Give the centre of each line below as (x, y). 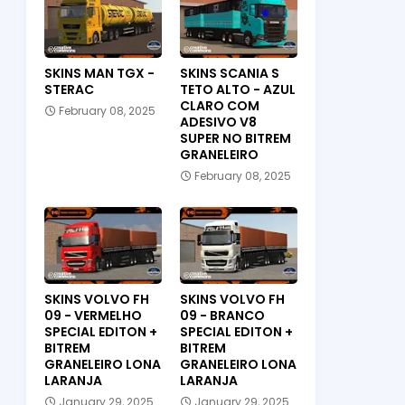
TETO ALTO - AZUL (237, 90)
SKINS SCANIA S (229, 74)
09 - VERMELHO (93, 316)
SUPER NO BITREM (235, 139)
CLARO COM (219, 106)
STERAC (69, 90)
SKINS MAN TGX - (99, 74)
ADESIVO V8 (218, 122)
